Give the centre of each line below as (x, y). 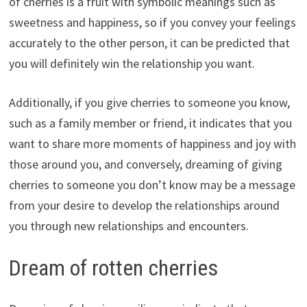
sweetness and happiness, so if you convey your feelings (152, 22)
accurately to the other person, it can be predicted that (149, 42)
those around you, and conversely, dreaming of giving (145, 164)
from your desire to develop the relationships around (144, 205)
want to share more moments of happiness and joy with (152, 143)
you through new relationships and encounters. (128, 225)
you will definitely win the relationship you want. (132, 63)
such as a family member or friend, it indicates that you (150, 123)
